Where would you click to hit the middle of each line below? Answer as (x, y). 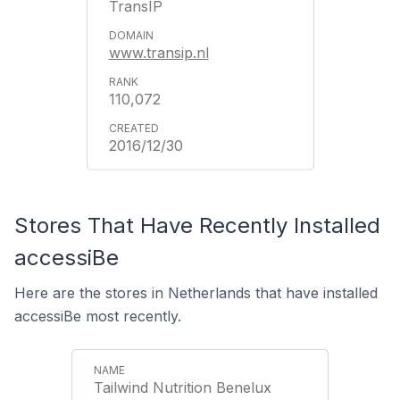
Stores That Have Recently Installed (197, 225)
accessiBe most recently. (98, 316)
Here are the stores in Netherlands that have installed (196, 293)
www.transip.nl (158, 53)
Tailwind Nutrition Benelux (183, 387)
